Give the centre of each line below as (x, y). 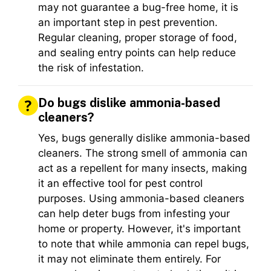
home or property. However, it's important (139, 229)
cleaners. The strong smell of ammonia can (143, 153)
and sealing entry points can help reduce (137, 53)
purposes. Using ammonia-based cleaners (141, 199)
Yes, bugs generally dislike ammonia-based (144, 138)
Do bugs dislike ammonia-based (129, 103)
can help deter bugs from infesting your (134, 214)
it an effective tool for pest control (120, 184)
